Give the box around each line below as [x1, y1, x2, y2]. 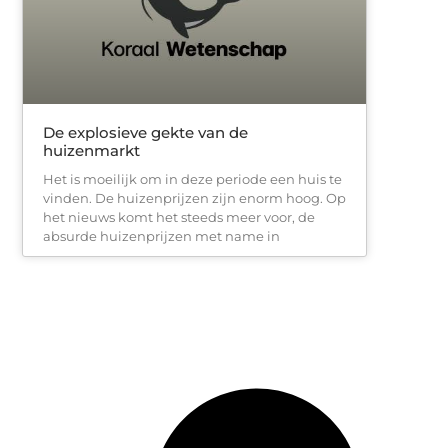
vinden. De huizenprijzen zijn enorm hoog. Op [43, 189, 346, 206]
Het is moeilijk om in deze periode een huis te [43, 170, 342, 187]
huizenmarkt [43, 140, 140, 160]
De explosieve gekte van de [43, 122, 248, 142]
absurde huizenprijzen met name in [43, 227, 280, 244]
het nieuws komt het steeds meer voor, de [43, 208, 315, 225]
